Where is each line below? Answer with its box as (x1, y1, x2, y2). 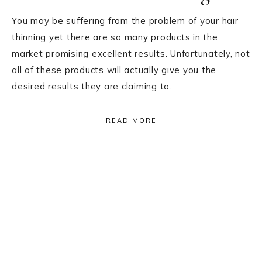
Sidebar (11, 182, 74, 206)
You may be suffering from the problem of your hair (12, 15, 239, 26)
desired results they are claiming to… (12, 81, 177, 92)
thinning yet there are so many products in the (12, 32, 218, 43)
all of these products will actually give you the (12, 64, 216, 75)
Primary (11, 157, 78, 182)
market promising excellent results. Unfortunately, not (12, 48, 250, 59)
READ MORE (105, 116, 157, 125)
